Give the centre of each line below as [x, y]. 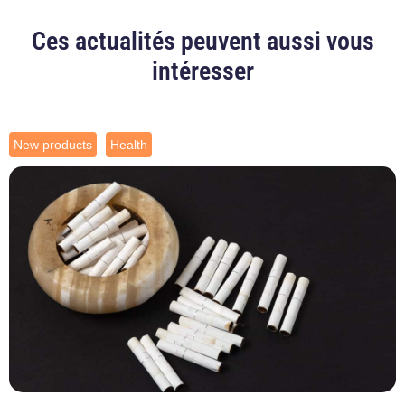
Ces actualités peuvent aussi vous [202, 41]
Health [129, 144]
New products [53, 144]
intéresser [202, 71]
